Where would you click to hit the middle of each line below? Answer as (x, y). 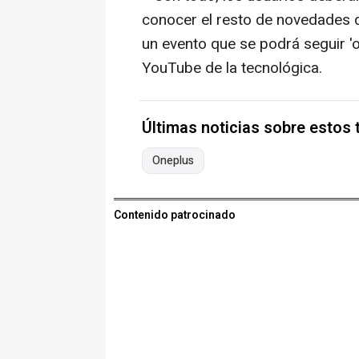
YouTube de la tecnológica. (232, 68)
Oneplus (173, 160)
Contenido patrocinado (175, 215)
